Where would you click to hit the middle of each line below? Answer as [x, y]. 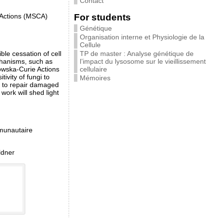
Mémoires [95, 78]
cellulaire [93, 69]
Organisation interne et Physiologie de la [142, 37]
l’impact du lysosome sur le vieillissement [143, 61]
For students [102, 17]
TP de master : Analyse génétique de [136, 54]
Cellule [90, 45]
